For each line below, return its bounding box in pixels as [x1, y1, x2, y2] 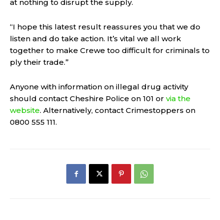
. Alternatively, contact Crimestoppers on [40, 106, 195, 115]
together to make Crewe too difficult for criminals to [10, 46, 210, 55]
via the [166, 94, 191, 104]
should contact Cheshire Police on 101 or [10, 94, 166, 104]
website [10, 106, 40, 115]
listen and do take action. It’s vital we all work [10, 34, 181, 44]
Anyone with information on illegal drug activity [10, 82, 188, 92]
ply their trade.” [10, 57, 69, 67]
